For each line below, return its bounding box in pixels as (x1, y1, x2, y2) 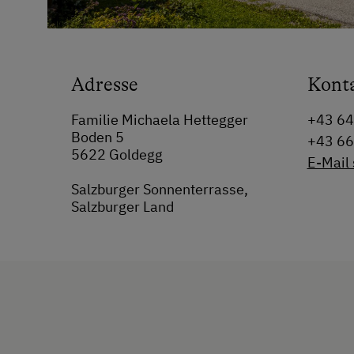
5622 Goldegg (71, 145, 163, 164)
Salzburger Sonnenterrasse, (71, 179, 248, 198)
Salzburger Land (71, 197, 174, 216)
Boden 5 (71, 127, 124, 146)
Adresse (71, 73, 138, 96)
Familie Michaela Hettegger (71, 110, 248, 129)
